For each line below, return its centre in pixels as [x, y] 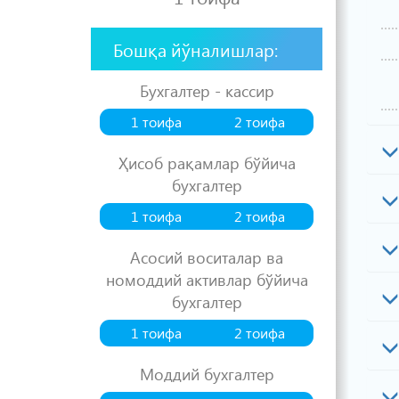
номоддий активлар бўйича [207, 279]
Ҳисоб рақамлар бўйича [207, 163]
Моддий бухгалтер [207, 374]
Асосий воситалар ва [207, 257]
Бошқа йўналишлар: [195, 49]
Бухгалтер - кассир [207, 90]
